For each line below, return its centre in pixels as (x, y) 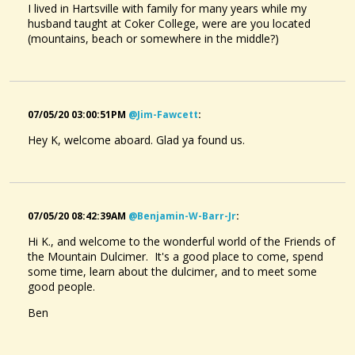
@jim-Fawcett (163, 115)
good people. (61, 286)
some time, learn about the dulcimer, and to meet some (172, 271)
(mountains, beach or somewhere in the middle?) (153, 38)
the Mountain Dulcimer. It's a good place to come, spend (176, 256)
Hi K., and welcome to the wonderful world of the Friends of (181, 241)
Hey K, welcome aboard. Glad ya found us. (136, 140)
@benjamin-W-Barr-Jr (182, 216)
